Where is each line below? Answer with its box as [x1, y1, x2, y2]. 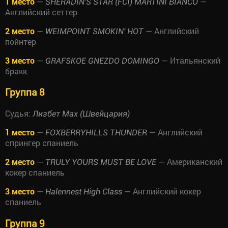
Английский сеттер [5, 6, 77, 17]
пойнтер [5, 36, 36, 47]
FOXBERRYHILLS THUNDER [45, 128, 147, 138]
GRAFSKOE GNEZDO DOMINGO [45, 55, 159, 66]
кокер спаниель [5, 167, 65, 178]
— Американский [156, 156, 222, 167]
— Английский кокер [122, 186, 201, 197]
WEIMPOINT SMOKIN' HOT [45, 26, 144, 36]
